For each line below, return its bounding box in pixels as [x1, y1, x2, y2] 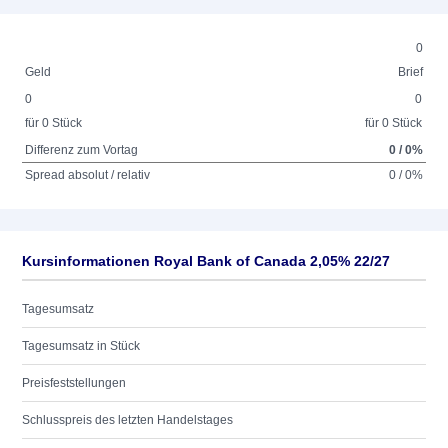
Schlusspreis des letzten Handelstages [22, 413, 233, 427]
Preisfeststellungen [22, 376, 126, 390]
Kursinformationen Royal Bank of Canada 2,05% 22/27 [22, 253, 390, 269]
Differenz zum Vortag [25, 143, 139, 157]
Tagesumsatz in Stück [22, 339, 140, 353]
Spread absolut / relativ [25, 168, 151, 182]
